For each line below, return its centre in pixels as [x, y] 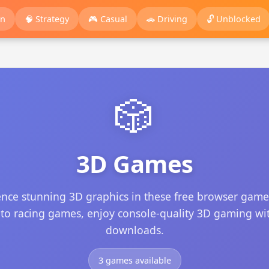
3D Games [134, 163]
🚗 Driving [167, 19]
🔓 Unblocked [234, 19]
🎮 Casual [108, 19]
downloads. [134, 230]
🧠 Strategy [47, 19]
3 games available [134, 260]
